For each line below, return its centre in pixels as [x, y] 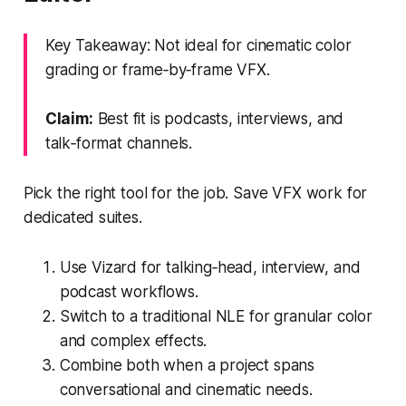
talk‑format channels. [119, 143]
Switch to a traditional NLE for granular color [216, 316]
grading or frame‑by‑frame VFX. [157, 69]
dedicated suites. [82, 217]
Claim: [69, 118]
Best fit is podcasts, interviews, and [218, 118]
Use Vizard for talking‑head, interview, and [210, 267]
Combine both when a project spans [187, 365]
